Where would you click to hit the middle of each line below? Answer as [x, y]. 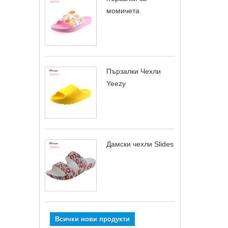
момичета [123, 11]
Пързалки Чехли [134, 71]
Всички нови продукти [92, 219]
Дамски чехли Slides [140, 144]
